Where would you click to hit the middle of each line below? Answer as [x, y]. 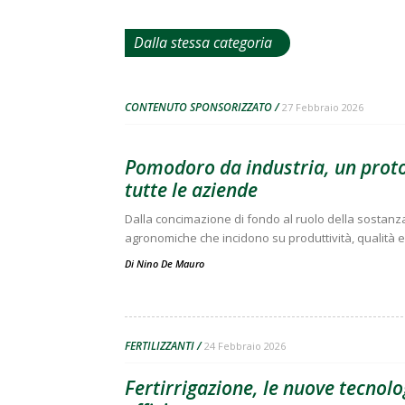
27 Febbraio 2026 [323, 107]
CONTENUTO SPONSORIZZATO [198, 107]
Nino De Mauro [170, 263]
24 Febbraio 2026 [245, 345]
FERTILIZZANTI [160, 345]
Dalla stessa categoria [203, 42]
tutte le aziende [191, 189]
